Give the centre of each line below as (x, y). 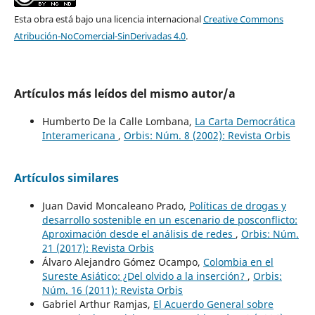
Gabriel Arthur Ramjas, (97, 304)
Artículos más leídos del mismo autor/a (124, 93)
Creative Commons (243, 19)
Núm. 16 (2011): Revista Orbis (112, 290)
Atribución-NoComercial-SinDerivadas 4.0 (99, 36)
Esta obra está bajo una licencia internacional (108, 19)
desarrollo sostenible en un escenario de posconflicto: (169, 219)
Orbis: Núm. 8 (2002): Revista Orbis (207, 135)
